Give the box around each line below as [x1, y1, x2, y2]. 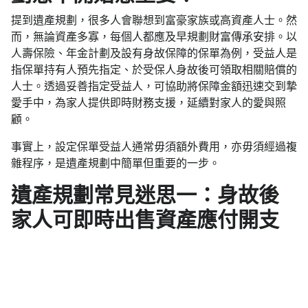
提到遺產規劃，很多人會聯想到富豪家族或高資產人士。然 [11, 14, 297, 27]
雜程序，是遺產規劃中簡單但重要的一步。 [11, 157, 220, 170]
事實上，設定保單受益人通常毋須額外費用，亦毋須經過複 [11, 141, 297, 153]
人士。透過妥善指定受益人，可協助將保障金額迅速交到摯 [11, 80, 297, 93]
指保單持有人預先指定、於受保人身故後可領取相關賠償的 [11, 64, 297, 76]
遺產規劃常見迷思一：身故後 [11, 184, 279, 207]
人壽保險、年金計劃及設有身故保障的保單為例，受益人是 [11, 47, 297, 60]
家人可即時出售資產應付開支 [11, 208, 296, 232]
